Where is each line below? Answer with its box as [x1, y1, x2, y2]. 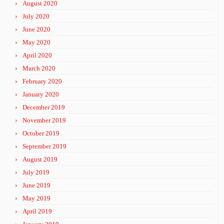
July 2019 [22, 168, 49, 176]
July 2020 [22, 12, 49, 20]
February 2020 [22, 77, 62, 85]
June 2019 [22, 181, 50, 189]
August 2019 [22, 155, 57, 163]
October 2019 [22, 129, 59, 137]
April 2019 [22, 207, 52, 215]
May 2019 [22, 194, 50, 202]
